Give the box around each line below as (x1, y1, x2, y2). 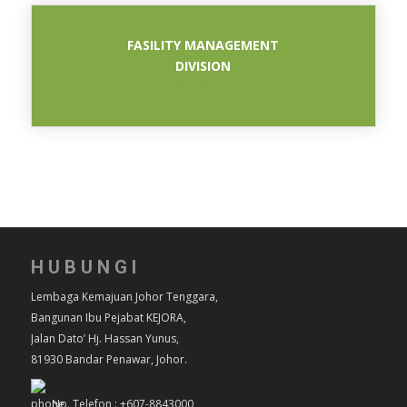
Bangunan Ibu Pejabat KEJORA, (30, 309, 186, 325)
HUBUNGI (30, 255, 141, 278)
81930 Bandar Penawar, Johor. (30, 351, 187, 367)
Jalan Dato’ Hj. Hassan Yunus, (30, 330, 179, 346)
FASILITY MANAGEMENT (127, 35, 280, 54)
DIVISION (175, 56, 232, 74)
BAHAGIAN (170, 77, 236, 95)
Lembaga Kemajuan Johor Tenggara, (30, 288, 218, 304)
